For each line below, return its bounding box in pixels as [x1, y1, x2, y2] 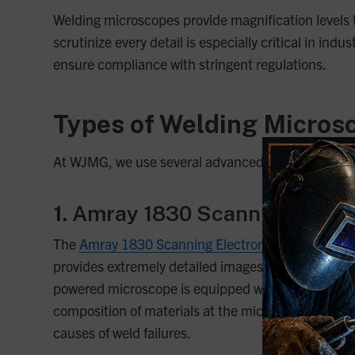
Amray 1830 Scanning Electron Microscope [79, 234, 339, 253]
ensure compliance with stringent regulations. [53, 54, 327, 73]
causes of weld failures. [53, 323, 192, 342]
